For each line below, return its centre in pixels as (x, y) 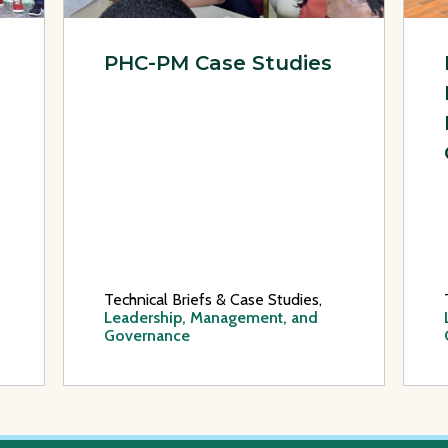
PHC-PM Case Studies (218, 62)
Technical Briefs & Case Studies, (213, 299)
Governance (147, 335)
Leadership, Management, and (211, 317)
